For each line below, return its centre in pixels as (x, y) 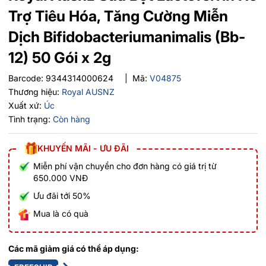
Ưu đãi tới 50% (62, 195)
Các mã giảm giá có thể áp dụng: (74, 248)
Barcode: (27, 78)
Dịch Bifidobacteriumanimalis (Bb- (127, 37)
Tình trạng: (29, 119)
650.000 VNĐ (61, 178)
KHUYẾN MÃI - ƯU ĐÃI (83, 148)
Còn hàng (72, 119)
